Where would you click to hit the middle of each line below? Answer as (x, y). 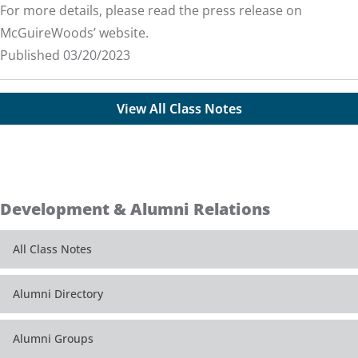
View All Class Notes (179, 109)
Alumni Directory (58, 294)
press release (243, 11)
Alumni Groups (53, 339)
